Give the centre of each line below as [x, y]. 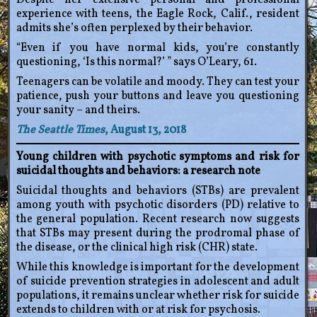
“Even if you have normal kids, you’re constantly [157, 48]
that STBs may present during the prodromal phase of [157, 234]
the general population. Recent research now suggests [157, 220]
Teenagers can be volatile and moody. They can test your [157, 82]
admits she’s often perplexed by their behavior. [134, 29]
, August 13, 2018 [145, 131]
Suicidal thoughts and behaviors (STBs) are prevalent [157, 191]
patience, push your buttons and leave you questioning [157, 97]
